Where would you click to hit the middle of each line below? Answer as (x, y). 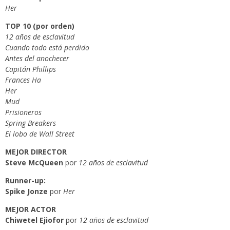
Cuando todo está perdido (47, 47)
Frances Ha (23, 80)
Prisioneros (23, 112)
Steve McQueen (34, 162)
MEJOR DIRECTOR (36, 152)
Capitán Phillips (31, 69)
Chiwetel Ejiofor (34, 220)
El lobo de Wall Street (40, 134)
